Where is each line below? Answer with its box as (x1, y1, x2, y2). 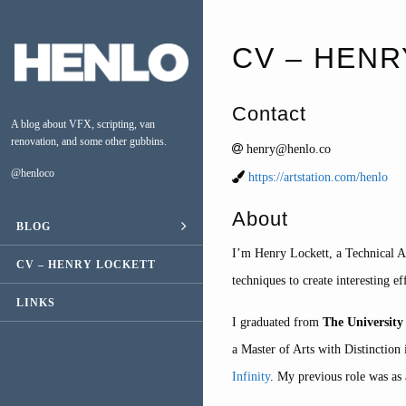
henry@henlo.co (243, 141, 331, 156)
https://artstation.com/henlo (248, 169, 388, 184)
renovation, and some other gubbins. (11, 135, 167, 148)
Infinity (232, 369, 270, 383)
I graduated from (232, 314, 323, 329)
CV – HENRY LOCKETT (16, 258, 156, 271)
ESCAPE (219, 220, 268, 233)
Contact (232, 101, 306, 125)
